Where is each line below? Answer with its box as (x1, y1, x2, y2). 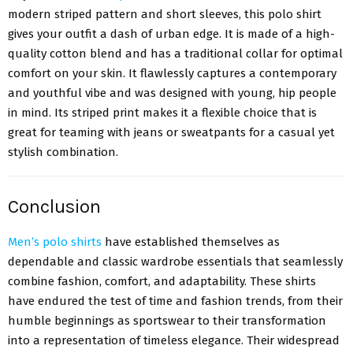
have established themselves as (102, 234, 280, 249)
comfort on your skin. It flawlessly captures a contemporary (8, 66, 336, 81)
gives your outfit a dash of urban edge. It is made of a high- (8, 27, 335, 42)
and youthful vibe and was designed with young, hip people (8, 86, 336, 101)
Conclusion (8, 195, 101, 217)
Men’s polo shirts (8, 234, 102, 249)
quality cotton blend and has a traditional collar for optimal (8, 46, 343, 61)
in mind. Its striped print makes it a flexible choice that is (8, 106, 317, 121)
